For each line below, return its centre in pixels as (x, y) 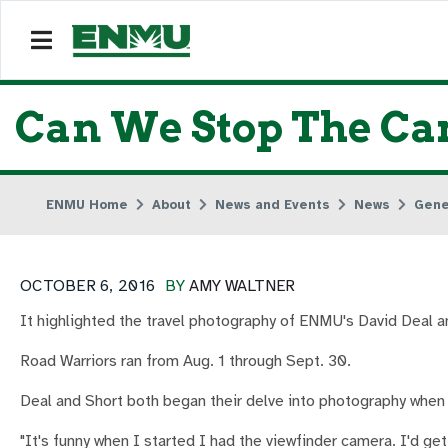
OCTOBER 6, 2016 (88, 286)
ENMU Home (87, 205)
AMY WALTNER (242, 286)
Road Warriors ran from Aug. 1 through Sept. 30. (185, 361)
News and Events (272, 205)
